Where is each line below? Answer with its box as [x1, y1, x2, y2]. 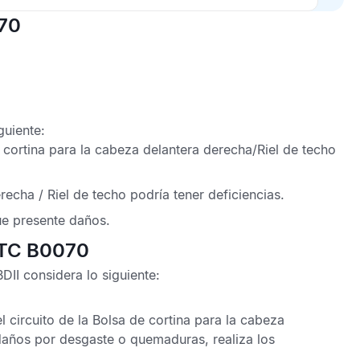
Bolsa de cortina [92, 312, 194, 328]
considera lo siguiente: [19, 267, 160, 283]
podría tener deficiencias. [126, 186, 284, 202]
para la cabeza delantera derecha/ [49, 141, 257, 157]
